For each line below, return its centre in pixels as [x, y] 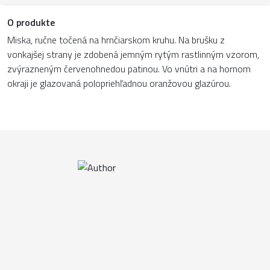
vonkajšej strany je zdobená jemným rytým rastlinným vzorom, [133, 54]
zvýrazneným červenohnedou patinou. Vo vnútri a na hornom [129, 68]
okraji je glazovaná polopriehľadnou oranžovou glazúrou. [119, 83]
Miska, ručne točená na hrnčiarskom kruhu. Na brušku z [116, 39]
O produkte [31, 22]
